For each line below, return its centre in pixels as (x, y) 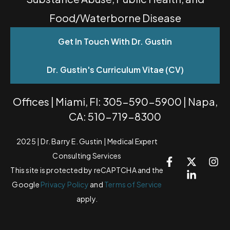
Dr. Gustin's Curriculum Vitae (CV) (115, 70)
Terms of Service (133, 184)
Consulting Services (87, 156)
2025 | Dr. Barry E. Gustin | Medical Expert (87, 141)
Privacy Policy (64, 184)
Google (26, 184)
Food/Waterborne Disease (115, 18)
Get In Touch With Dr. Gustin (115, 41)
